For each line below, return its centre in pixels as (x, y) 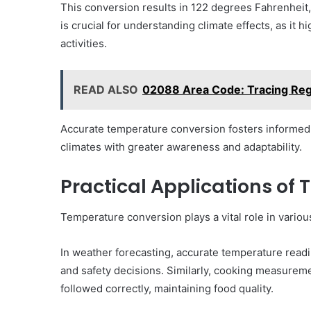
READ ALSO (106, 89)
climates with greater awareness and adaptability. (181, 146)
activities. (84, 43)
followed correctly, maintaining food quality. (167, 289)
